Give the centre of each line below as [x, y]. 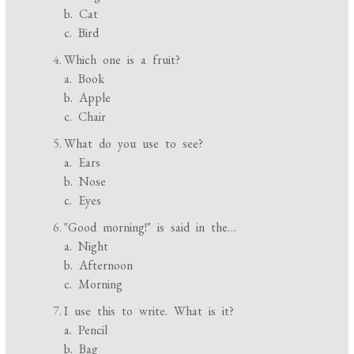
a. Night [87, 247]
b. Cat [81, 14]
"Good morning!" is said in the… [151, 228]
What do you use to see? [134, 144]
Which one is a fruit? [122, 60]
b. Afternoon [99, 265]
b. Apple [88, 98]
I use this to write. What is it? [149, 311]
